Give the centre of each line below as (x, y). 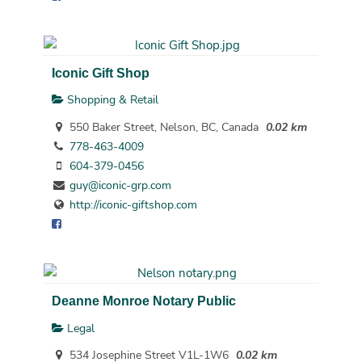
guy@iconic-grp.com (120, 186)
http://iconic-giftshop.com (133, 205)
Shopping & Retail (111, 100)
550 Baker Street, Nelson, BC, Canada (162, 128)
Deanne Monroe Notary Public (143, 301)
